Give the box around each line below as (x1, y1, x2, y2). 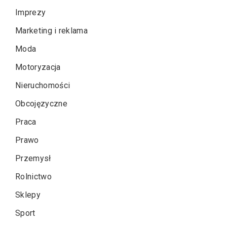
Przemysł (15, 154, 51, 164)
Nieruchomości (15, 81, 70, 91)
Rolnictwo (15, 172, 52, 182)
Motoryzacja (15, 62, 61, 72)
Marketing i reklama (15, 26, 88, 36)
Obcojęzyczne (15, 99, 67, 109)
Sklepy (15, 190, 41, 200)
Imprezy (15, 8, 46, 18)
